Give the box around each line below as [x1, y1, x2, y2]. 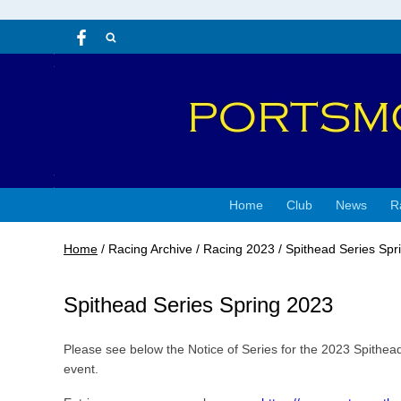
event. [64, 362, 98, 377]
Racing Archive [105, 242, 196, 256]
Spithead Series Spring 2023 [64, 293, 333, 317]
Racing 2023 [200, 242, 278, 256]
